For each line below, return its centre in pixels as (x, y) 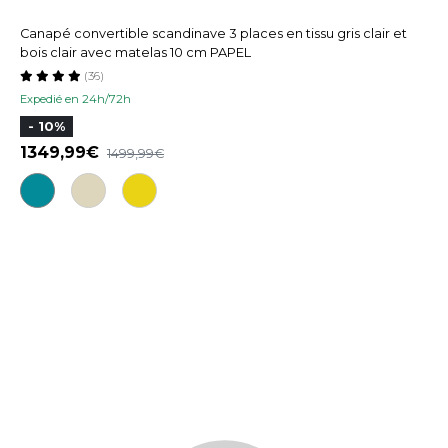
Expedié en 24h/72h (75, 99)
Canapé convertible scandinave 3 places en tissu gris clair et (213, 34)
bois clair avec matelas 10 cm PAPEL (135, 53)
